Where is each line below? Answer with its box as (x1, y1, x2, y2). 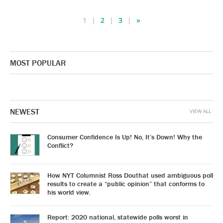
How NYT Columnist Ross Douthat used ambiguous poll (47, 171, 213, 180)
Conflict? (47, 141, 73, 150)
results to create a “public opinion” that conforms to (47, 179, 205, 189)
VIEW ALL (190, 108, 211, 115)
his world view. (47, 188, 91, 197)
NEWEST (10, 107, 39, 117)
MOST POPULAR (10, 58, 66, 68)
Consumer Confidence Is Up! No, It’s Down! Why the (47, 132, 202, 142)
